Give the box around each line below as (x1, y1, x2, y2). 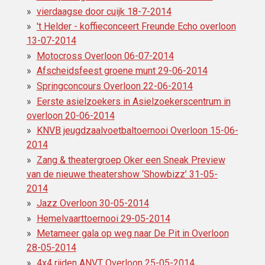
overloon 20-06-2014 (26, 109, 115, 121)
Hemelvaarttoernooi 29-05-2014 (36, 212, 170, 224)
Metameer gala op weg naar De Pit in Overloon (36, 228, 229, 240)
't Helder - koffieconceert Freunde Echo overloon (36, 21, 236, 33)
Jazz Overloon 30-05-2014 (36, 198, 149, 209)
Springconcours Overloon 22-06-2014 (36, 80, 193, 92)
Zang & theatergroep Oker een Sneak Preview (36, 154, 225, 166)
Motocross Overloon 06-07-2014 (36, 50, 174, 62)
